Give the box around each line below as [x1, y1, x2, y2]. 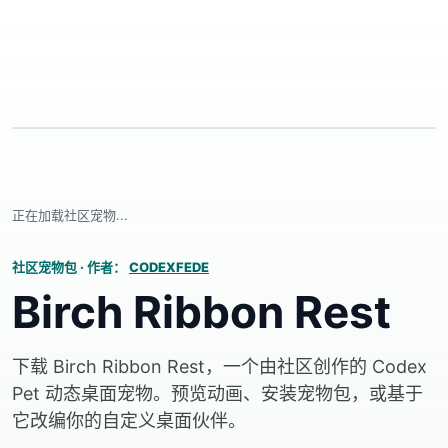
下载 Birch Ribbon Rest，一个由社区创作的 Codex [12, 356, 427, 377]
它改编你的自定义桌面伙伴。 [12, 410, 246, 431]
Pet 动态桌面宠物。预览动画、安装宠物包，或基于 [12, 383, 423, 404]
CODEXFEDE [129, 259, 209, 275]
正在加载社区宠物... [12, 207, 128, 223]
